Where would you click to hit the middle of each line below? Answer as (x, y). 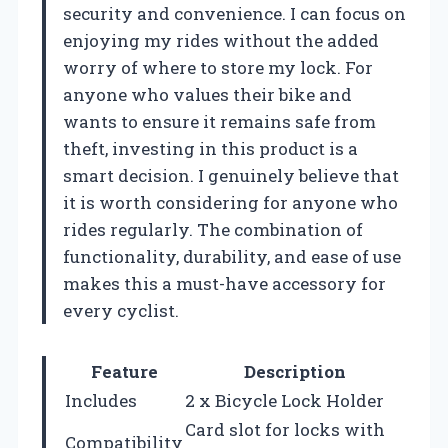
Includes (101, 400)
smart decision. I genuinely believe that (231, 175)
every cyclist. (121, 310)
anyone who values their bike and (207, 94)
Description (294, 371)
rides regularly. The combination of (213, 229)
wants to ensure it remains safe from (219, 121)
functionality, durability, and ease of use (232, 256)
